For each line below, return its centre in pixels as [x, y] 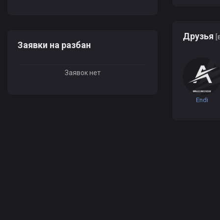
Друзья [199, 36]
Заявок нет [82, 73]
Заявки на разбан [54, 45]
